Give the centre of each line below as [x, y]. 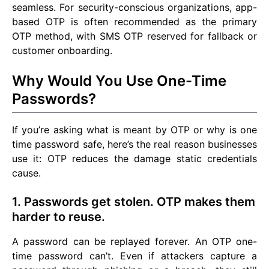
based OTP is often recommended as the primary [134, 22]
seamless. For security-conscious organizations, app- [134, 8]
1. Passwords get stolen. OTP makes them [134, 202]
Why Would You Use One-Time [119, 81]
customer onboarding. [62, 51]
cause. [26, 173]
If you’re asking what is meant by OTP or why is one [134, 130]
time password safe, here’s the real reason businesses [134, 144]
